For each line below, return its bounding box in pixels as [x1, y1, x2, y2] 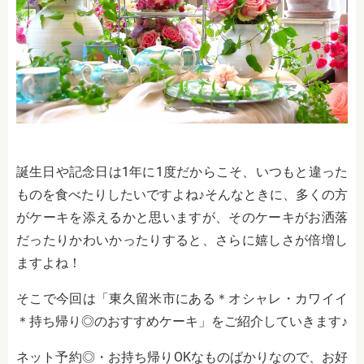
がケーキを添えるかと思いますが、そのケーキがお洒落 [16, 209, 348, 225]
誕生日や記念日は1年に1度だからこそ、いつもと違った [16, 163, 348, 180]
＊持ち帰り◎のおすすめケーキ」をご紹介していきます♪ [16, 313, 348, 329]
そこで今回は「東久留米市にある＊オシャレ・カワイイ [16, 290, 348, 306]
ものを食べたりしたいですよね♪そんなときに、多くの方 [16, 186, 348, 202]
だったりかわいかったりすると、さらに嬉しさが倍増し [16, 232, 348, 248]
